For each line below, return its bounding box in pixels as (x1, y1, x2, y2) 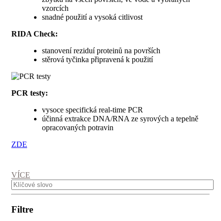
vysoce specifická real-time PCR (42, 106, 143, 114)
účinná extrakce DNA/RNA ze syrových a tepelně (42, 114, 198, 123)
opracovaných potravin (42, 123, 113, 132)
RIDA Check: (11, 30, 58, 38)
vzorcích (42, 4, 69, 13)
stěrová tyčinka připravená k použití (42, 55, 153, 64)
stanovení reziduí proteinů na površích (42, 46, 160, 55)
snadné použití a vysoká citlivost (42, 13, 143, 22)
